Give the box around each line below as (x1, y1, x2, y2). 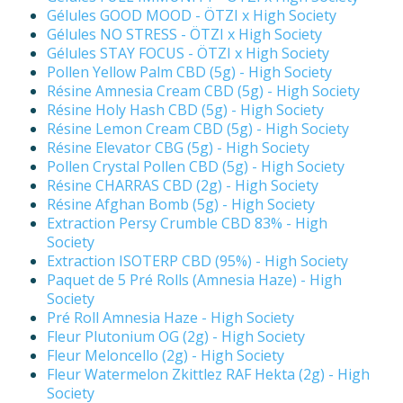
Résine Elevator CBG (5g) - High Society (47, 138, 309, 158)
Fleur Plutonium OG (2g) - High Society (47, 327, 305, 347)
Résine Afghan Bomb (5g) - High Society (47, 194, 315, 215)
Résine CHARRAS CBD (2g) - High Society (47, 175, 318, 196)
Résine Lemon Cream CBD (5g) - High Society (47, 119, 349, 139)
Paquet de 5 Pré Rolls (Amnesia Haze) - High (47, 270, 342, 291)
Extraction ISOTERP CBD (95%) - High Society (47, 251, 348, 272)
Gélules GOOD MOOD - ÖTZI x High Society (47, 5, 336, 26)
